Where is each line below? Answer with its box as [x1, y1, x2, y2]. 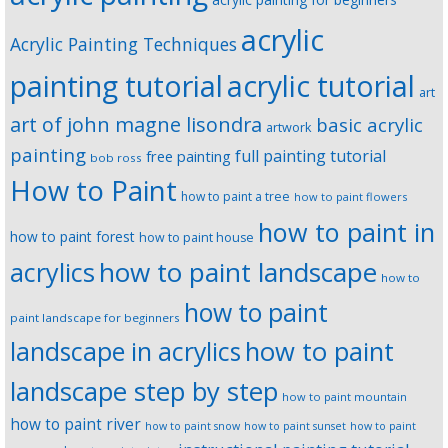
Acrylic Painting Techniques [10, 32, 237, 57]
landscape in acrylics [10, 334, 241, 369]
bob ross [90, 150, 142, 166]
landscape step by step [10, 374, 278, 410]
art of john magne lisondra [10, 111, 262, 139]
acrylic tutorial [227, 67, 415, 106]
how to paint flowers [294, 189, 407, 205]
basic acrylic [316, 112, 423, 138]
